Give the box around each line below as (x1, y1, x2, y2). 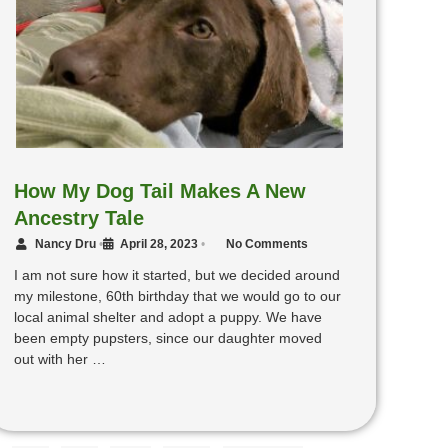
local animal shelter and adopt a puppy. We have (13, 309, 322, 326)
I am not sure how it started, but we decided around (13, 267, 340, 284)
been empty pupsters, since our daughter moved (13, 330, 322, 347)
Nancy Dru (34, 237, 96, 252)
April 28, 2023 (119, 237, 198, 252)
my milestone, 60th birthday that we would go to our (13, 288, 341, 305)
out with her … (13, 351, 106, 368)
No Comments (225, 237, 308, 252)
